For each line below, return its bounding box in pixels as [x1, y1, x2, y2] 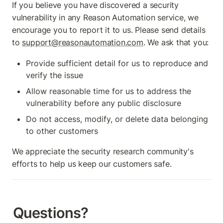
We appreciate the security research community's [12, 146, 194, 157]
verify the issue [26, 70, 83, 81]
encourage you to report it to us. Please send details [12, 25, 206, 35]
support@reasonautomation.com [22, 37, 143, 48]
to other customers [26, 126, 98, 136]
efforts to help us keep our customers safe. [12, 159, 172, 169]
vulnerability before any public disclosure [26, 98, 181, 109]
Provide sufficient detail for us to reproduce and [26, 58, 208, 69]
